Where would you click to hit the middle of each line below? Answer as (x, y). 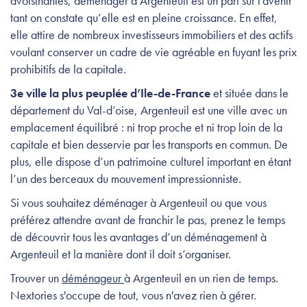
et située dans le (249, 93)
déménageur (93, 278)
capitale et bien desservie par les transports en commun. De (149, 144)
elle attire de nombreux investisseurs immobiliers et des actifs (151, 34)
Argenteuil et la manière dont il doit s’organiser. (121, 254)
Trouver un (36, 278)
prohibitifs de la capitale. (68, 69)
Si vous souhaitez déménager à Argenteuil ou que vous (138, 202)
